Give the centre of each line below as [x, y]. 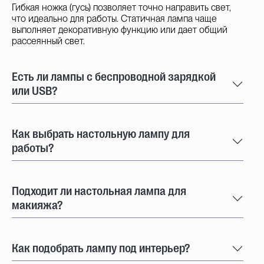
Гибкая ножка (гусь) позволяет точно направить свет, [121, 7]
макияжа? [37, 205]
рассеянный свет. [48, 41]
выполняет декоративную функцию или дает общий [120, 29]
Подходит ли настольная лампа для [99, 191]
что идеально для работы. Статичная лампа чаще [114, 18]
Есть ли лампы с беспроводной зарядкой [114, 77]
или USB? [34, 91]
